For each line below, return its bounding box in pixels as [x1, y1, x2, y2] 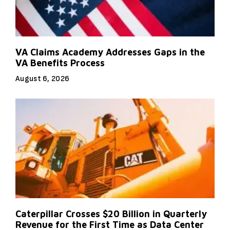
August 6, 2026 [15, 73, 70, 84]
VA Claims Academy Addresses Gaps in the [15, 46, 205, 57]
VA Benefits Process [15, 57, 105, 68]
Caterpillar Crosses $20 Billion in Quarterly [15, 208, 207, 219]
